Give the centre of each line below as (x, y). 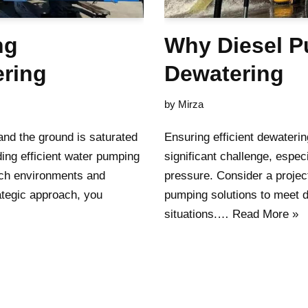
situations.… (198, 214)
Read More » (265, 214)
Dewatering (224, 74)
